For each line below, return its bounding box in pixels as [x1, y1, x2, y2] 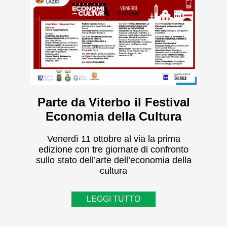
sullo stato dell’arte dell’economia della [35, 155, 192, 165]
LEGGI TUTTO [87, 195, 140, 203]
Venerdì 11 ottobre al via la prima [47, 134, 180, 144]
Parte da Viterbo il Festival [37, 95, 190, 109]
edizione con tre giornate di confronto [39, 144, 188, 155]
